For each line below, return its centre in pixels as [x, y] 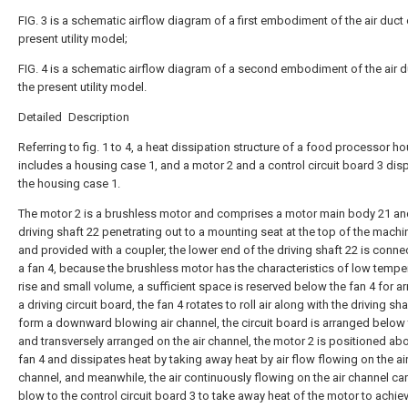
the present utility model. [82, 87]
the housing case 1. [69, 184]
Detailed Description [74, 117]
